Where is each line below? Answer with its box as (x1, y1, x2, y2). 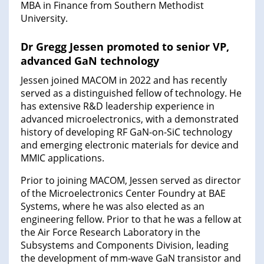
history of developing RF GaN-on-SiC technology (21, 126, 232, 139)
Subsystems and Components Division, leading (21, 239, 229, 252)
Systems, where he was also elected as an (21, 200, 204, 213)
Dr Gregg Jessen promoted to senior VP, (21, 39, 229, 54)
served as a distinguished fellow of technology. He (21, 87, 242, 100)
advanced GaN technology (21, 54, 159, 68)
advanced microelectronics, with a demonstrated (21, 113, 239, 126)
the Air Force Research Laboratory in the (21, 226, 200, 239)
